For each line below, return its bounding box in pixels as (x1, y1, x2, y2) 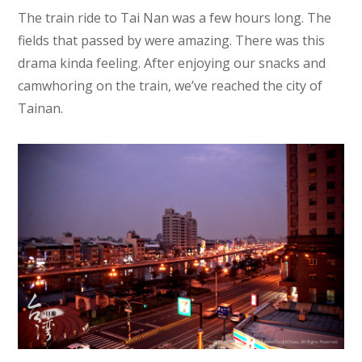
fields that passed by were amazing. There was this (18, 32, 326, 50)
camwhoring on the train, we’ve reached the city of (18, 77, 323, 95)
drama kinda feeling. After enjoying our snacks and (18, 54, 326, 73)
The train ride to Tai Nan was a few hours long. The (18, 9, 332, 27)
